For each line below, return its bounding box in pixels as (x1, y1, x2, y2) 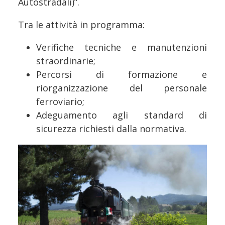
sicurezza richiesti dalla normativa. (36, 122, 186, 135)
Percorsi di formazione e (36, 68, 207, 80)
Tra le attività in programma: (18, 18, 145, 31)
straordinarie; (36, 54, 95, 67)
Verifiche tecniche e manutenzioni (36, 41, 207, 53)
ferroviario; (36, 95, 84, 107)
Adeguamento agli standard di (36, 108, 207, 121)
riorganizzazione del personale (36, 81, 207, 94)
